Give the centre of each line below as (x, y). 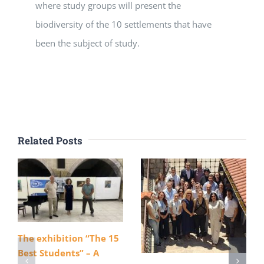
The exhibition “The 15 (68, 238)
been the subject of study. (88, 43)
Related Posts (50, 141)
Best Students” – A (58, 253)
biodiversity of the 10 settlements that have (123, 24)
